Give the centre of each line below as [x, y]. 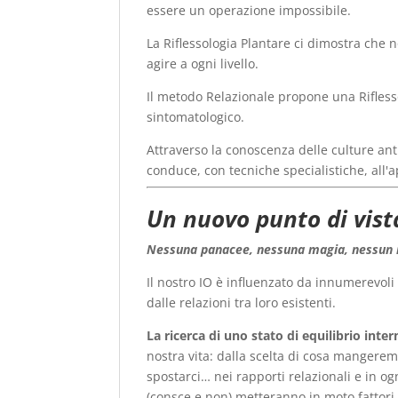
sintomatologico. [196, 116]
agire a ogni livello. [203, 63]
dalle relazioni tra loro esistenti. [242, 303]
